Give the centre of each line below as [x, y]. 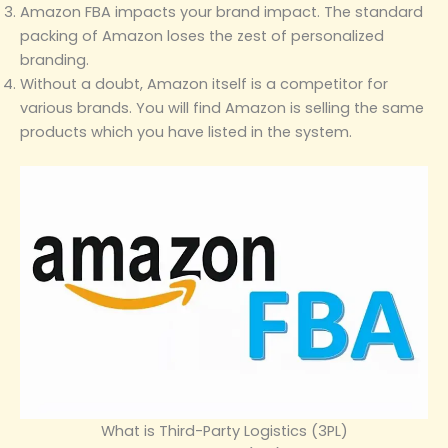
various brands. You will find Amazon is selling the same [222, 107]
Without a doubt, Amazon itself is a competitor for [204, 83]
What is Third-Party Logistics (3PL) [224, 430]
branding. [54, 59]
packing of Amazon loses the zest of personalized [202, 35]
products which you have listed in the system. [186, 131]
